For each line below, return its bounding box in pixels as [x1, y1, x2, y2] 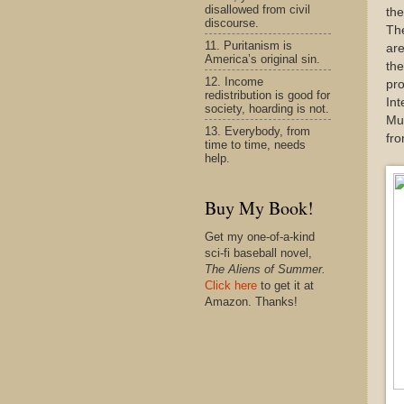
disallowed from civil [205, 2, 310, 16]
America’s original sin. [205, 51, 320, 66]
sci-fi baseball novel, [205, 246, 312, 260]
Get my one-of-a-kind [205, 230, 315, 243]
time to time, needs [205, 137, 306, 151]
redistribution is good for [205, 87, 330, 102]
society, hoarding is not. [205, 101, 329, 115]
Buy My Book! [205, 196, 314, 220]
